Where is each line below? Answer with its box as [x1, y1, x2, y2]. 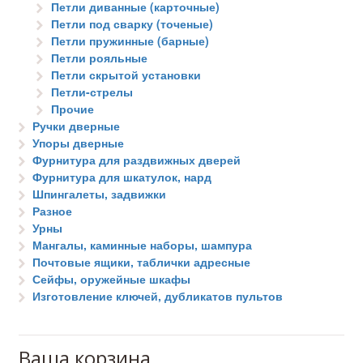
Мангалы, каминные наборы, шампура [32, 237, 253, 254]
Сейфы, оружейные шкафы [32, 271, 191, 288]
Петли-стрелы [50, 83, 133, 100]
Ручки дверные [32, 117, 121, 135]
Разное [32, 203, 73, 220]
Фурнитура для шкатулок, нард [32, 169, 212, 186]
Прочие [50, 100, 94, 117]
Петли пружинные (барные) [50, 32, 209, 49]
